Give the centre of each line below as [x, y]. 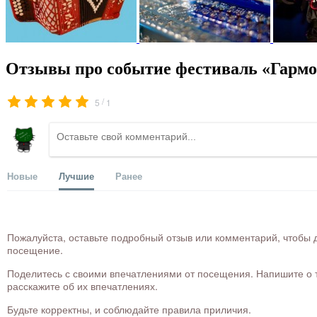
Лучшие [76, 176]
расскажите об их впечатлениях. [82, 286]
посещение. [35, 250]
